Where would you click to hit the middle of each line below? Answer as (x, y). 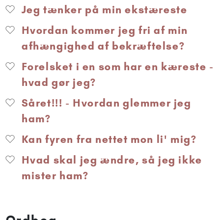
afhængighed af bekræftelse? (103, 46)
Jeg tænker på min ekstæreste (103, 9)
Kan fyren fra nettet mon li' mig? (108, 139)
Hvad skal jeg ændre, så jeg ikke (110, 160)
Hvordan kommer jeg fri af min (104, 30)
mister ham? (55, 175)
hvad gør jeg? (59, 82)
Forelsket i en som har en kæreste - (116, 66)
